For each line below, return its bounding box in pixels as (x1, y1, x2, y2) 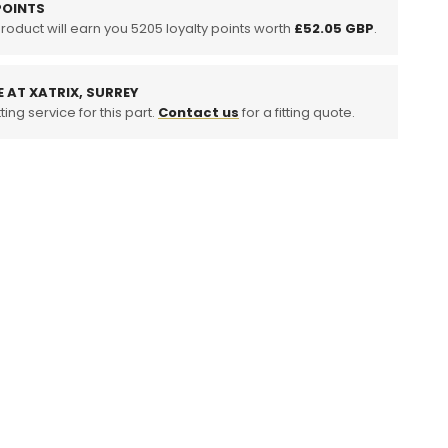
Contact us (158, 102, 239, 122)
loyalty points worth (163, 18, 294, 38)
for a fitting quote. (239, 102, 355, 122)
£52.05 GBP (294, 18, 374, 38)
